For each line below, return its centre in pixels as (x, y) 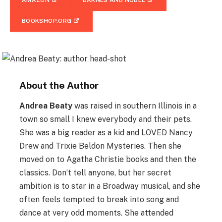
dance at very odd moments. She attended (97, 213)
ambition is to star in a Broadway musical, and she (110, 186)
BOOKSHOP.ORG (47, 21)
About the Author (59, 85)
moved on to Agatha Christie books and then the (108, 160)
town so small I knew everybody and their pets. (106, 119)
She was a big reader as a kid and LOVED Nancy (106, 133)
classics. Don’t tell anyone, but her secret (96, 173)
